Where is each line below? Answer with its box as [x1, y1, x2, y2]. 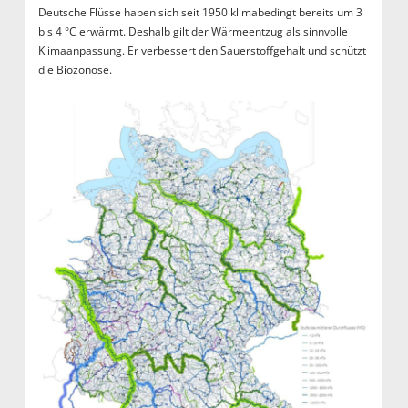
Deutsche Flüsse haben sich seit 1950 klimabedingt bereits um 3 [37, 4, 362, 20]
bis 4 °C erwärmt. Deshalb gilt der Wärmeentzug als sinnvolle [37, 23, 348, 39]
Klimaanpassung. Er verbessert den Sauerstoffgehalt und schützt [37, 42, 366, 58]
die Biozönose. [37, 61, 112, 77]
